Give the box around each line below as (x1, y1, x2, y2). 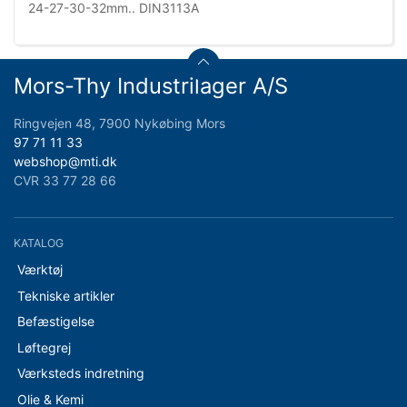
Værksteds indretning (16, 365, 144, 381)
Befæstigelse (16, 313, 94, 329)
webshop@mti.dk (14, 154, 117, 170)
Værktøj (16, 262, 63, 277)
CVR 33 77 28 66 (14, 173, 116, 189)
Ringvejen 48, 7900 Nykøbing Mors (14, 115, 225, 132)
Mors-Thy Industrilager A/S (14, 73, 288, 100)
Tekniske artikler (16, 287, 114, 303)
